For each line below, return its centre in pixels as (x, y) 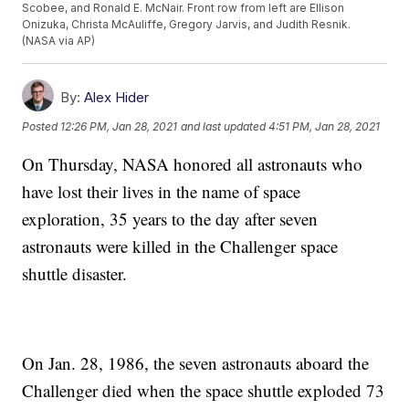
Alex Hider (117, 98)
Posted (42, 126)
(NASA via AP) (59, 41)
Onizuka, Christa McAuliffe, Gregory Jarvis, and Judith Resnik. (187, 25)
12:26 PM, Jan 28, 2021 (119, 126)
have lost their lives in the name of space (162, 192)
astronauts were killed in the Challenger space (180, 246)
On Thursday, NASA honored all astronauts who (193, 164)
